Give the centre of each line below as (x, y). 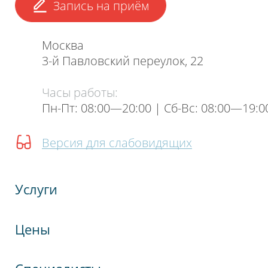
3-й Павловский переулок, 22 (122, 61)
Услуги (36, 189)
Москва (63, 45)
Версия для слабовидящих (117, 142)
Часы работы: (80, 92)
